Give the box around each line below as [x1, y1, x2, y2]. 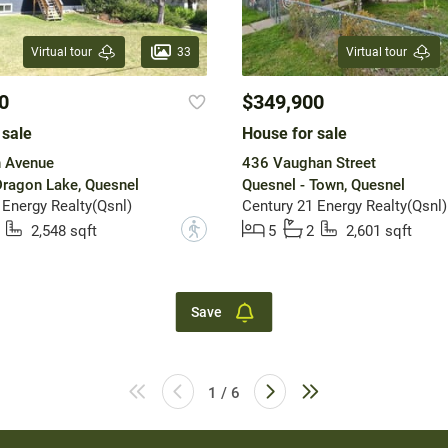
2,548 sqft [30, 222, 97, 241]
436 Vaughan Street [241, 154, 376, 173]
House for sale [241, 124, 347, 144]
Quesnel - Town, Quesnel [241, 176, 405, 195]
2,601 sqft [345, 222, 412, 241]
